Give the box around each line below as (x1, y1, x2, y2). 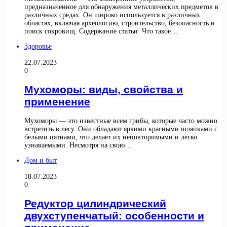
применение (24, 96, 90, 108)
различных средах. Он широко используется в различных (24, 11, 200, 19)
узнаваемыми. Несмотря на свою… (24, 141, 132, 149)
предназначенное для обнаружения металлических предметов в (24, 3, 218, 11)
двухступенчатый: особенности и (24, 209, 204, 221)
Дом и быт (24, 156, 57, 164)
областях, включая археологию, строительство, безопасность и (24, 19, 215, 27)
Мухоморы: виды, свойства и (24, 84, 183, 96)
